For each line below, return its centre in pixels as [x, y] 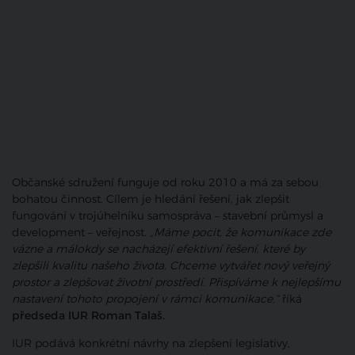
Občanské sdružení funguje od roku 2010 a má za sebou [165, 183]
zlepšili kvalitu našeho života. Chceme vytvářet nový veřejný [171, 266]
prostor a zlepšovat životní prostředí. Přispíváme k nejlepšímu [176, 283]
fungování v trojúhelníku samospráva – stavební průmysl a [168, 216]
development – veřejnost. [81, 233]
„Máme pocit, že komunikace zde [240, 233]
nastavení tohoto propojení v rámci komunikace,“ [145, 300]
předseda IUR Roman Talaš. [88, 316]
